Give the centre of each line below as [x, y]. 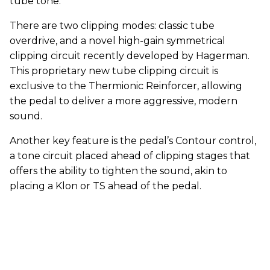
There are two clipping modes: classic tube [112, 25]
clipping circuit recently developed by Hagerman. [130, 55]
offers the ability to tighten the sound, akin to [118, 171]
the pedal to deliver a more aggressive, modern [124, 101]
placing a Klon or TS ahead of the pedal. [105, 186]
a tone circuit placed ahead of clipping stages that [130, 155]
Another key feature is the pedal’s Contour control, [133, 140]
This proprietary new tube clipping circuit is [114, 71]
